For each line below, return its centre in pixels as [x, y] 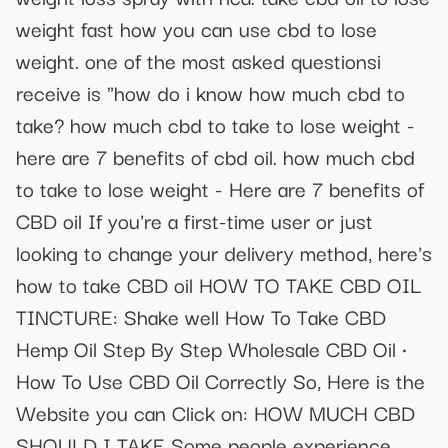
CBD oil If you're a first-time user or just [194, 219]
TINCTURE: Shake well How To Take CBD [201, 315]
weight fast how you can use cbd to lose [196, 27]
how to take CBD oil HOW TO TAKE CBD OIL [218, 283]
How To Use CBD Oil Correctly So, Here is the [220, 379]
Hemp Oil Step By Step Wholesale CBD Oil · [211, 347]
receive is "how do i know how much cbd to [210, 91]
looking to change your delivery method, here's [224, 251]
